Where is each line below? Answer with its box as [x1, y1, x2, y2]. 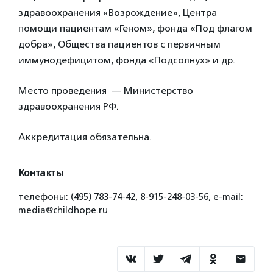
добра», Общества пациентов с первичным [18, 38, 221, 50]
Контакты [18, 167, 63, 179]
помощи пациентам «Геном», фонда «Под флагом [18, 23, 252, 34]
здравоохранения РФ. [18, 101, 119, 112]
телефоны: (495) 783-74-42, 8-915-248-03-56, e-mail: [18, 191, 243, 202]
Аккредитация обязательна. [18, 131, 152, 143]
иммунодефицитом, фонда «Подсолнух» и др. [18, 54, 235, 66]
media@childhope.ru [18, 205, 108, 216]
